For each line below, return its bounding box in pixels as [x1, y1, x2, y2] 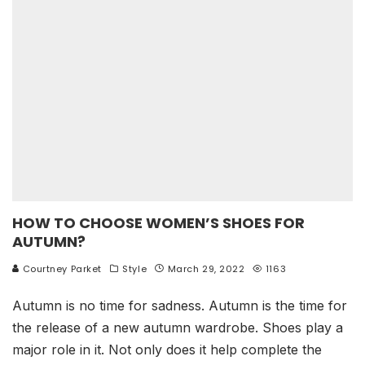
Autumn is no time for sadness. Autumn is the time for [12, 297, 347, 314]
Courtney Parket [20, 262, 102, 275]
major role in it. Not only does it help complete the [12, 341, 322, 358]
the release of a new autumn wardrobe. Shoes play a [12, 319, 343, 336]
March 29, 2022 [167, 262, 245, 275]
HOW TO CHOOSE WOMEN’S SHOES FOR [12, 213, 305, 233]
